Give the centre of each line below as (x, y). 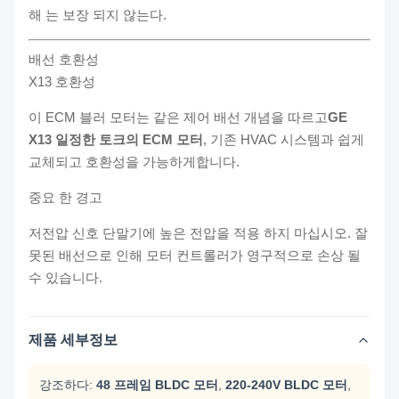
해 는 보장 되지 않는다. (98, 15)
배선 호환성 (64, 59)
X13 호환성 (62, 81)
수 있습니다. (65, 277)
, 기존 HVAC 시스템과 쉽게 (284, 139)
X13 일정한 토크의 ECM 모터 (116, 139)
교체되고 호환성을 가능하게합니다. (134, 161)
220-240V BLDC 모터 (286, 384)
